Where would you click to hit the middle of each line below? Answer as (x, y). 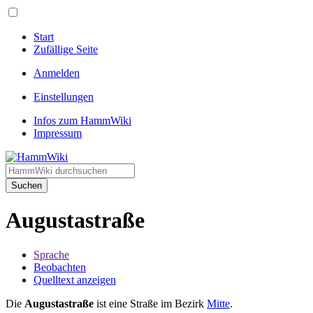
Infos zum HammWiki (82, 121)
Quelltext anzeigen (75, 279)
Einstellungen (64, 97)
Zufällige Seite (66, 49)
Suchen (27, 185)
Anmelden (57, 73)
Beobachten (60, 267)
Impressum (58, 133)
